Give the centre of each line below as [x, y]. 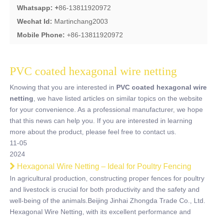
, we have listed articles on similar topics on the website [118, 98]
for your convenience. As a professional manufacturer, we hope [106, 109]
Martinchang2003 [81, 21]
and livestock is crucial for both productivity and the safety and [105, 189]
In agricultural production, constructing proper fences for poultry [107, 178]
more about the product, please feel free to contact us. [93, 132]
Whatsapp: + [38, 8]
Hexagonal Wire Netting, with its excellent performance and [100, 212]
